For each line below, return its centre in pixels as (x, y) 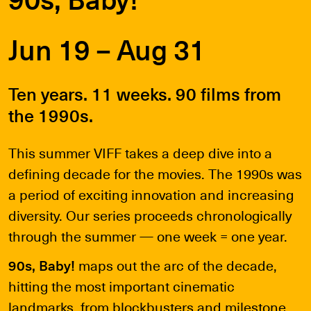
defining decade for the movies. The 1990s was (155, 173)
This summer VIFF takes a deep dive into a (140, 152)
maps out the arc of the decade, (176, 264)
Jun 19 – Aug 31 (107, 49)
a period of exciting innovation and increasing (151, 194)
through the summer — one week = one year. (148, 235)
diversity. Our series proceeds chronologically (150, 215)
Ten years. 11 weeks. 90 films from (145, 93)
